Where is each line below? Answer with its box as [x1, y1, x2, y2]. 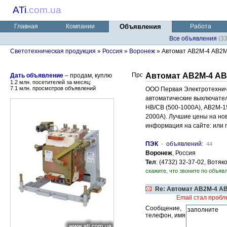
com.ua [29, 5, 61, 15]
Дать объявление [10, 72, 63, 79]
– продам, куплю [63, 72, 112, 79]
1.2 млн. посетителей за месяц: [10, 79, 91, 85]
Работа [190, 23, 211, 30]
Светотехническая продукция [10, 48, 96, 55]
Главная [14, 23, 38, 30]
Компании [65, 23, 95, 30]
